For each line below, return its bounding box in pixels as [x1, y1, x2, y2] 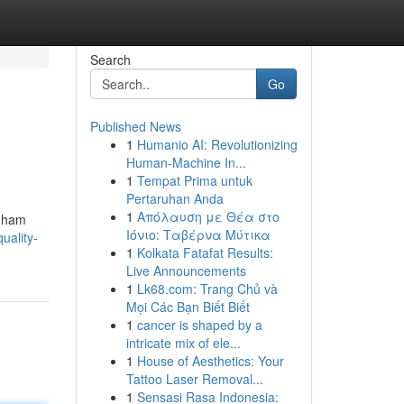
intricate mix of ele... [125, 334, 241, 352]
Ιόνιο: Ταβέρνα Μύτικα [125, 225, 271, 243]
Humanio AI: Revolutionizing [136, 135, 298, 153]
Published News [89, 117, 181, 135]
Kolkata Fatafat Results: [136, 243, 273, 262]
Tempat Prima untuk [136, 171, 252, 189]
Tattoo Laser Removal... [125, 370, 263, 388]
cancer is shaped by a [136, 316, 262, 334]
